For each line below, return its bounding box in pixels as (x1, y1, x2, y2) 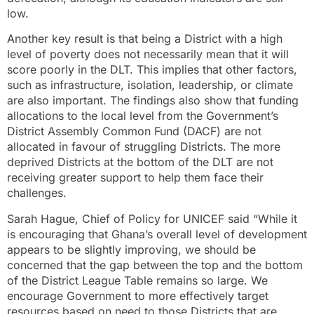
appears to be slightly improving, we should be (7, 242, 256, 257)
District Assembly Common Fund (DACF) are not (7, 124, 261, 139)
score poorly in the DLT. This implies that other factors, (7, 62, 297, 77)
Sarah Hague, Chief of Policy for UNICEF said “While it (7, 211, 297, 226)
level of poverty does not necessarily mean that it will (7, 47, 289, 62)
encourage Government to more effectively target (7, 288, 268, 303)
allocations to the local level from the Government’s (7, 109, 278, 123)
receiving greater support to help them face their (7, 170, 264, 185)
